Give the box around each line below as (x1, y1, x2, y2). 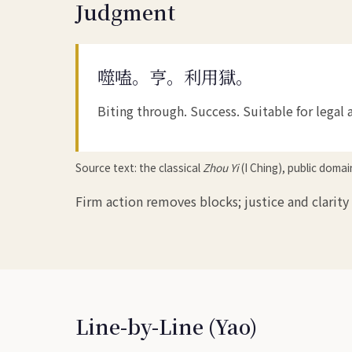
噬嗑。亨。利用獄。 (97, 63, 253, 89)
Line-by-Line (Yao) (75, 311, 257, 340)
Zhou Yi (203, 159, 239, 175)
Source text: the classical (75, 159, 203, 175)
